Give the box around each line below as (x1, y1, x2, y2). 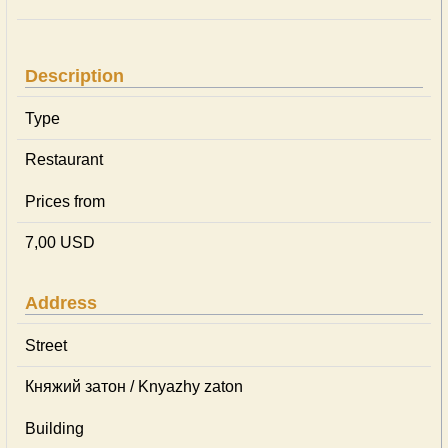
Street (25, 337, 67, 354)
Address (25, 293, 97, 313)
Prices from (25, 193, 105, 210)
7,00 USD (25, 234, 95, 251)
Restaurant (25, 151, 103, 168)
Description (25, 66, 124, 86)
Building (25, 420, 84, 437)
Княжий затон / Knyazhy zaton (25, 378, 243, 395)
